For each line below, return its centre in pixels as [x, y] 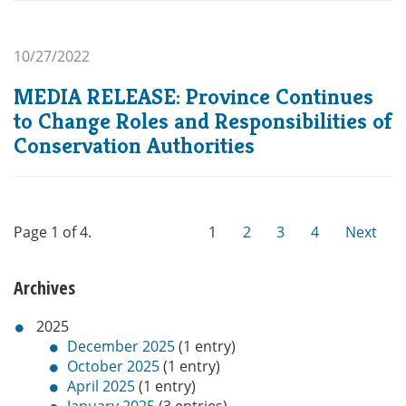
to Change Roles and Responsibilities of [203, 121]
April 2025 [101, 386]
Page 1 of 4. [53, 232]
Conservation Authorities [134, 145]
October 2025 [113, 366]
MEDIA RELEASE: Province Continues [193, 97]
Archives [44, 288]
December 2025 [121, 346]
